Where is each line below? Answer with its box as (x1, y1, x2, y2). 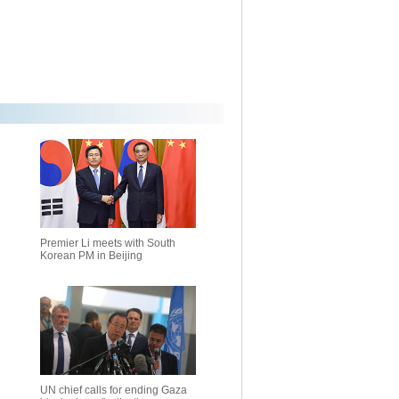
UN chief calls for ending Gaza (40, 384, 187, 396)
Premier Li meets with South (40, 237, 175, 249)
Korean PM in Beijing (40, 249, 142, 262)
